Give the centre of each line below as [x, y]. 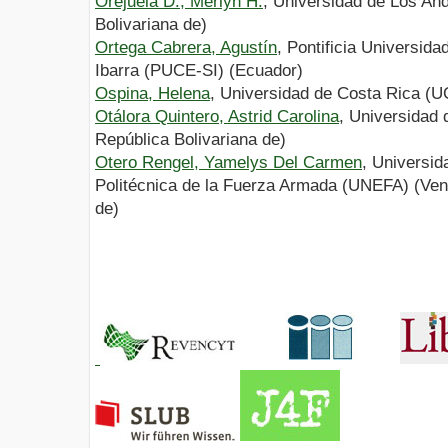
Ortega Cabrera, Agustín [186, 48]
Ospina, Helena [152, 94]
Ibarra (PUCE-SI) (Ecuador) [199, 71]
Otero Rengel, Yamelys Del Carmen [228, 163]
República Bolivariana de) [190, 140]
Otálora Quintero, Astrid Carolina [217, 117]
